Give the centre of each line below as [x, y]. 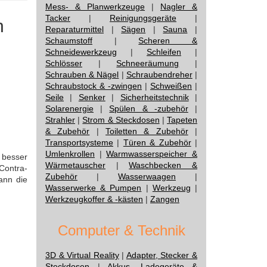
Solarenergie [69, 108]
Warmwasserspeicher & [152, 154]
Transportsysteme [79, 142]
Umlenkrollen [70, 154]
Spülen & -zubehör [149, 108]
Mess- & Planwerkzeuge [95, 7]
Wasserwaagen [147, 176]
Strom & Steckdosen [121, 120]
